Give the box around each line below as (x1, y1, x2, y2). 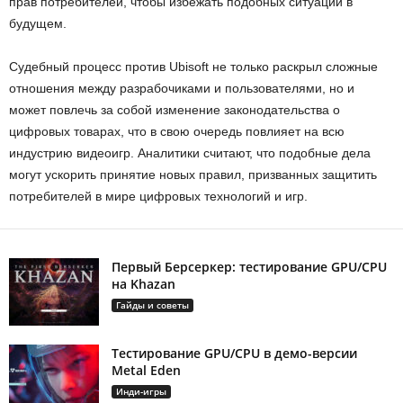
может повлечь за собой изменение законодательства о (9, 102, 340, 117)
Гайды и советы (116, 298, 189, 311)
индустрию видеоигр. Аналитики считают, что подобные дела (9, 145, 371, 160)
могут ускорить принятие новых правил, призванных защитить (9, 166, 377, 182)
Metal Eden (112, 361, 181, 379)
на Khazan (112, 274, 175, 292)
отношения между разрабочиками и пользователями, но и (9, 80, 354, 95)
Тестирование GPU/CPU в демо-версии (112, 344, 357, 362)
